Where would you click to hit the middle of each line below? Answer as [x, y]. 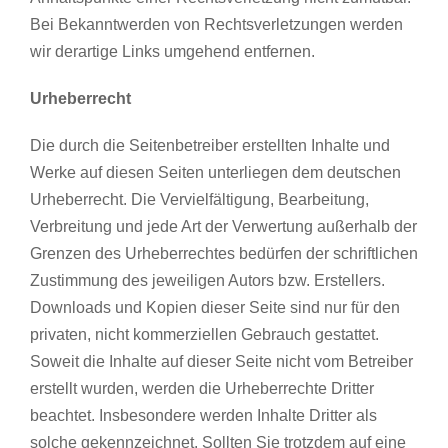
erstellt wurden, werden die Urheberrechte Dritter [201, 388]
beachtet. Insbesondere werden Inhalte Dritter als [203, 415]
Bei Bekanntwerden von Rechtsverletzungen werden [216, 24]
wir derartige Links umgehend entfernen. [172, 51]
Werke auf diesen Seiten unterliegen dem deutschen [215, 172]
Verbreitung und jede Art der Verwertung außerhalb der [223, 226]
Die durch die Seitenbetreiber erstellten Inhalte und [209, 145]
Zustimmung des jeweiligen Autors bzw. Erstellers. [207, 280]
